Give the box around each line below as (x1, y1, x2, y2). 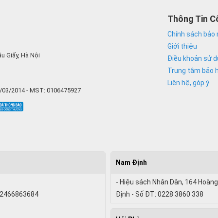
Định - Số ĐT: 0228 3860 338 (115, 190, 203, 198)
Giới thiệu (167, 42, 197, 50)
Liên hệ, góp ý (167, 78, 209, 87)
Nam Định (115, 158, 147, 166)
